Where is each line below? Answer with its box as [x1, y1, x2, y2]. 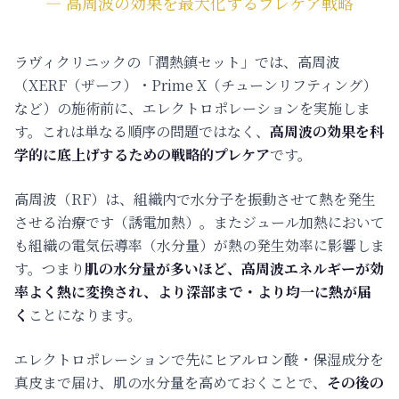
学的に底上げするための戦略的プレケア [14, 143, 270, 165]
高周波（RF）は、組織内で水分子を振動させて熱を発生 [14, 188, 376, 209]
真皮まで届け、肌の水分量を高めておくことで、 [14, 371, 327, 393]
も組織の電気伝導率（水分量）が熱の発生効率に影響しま [14, 234, 385, 256]
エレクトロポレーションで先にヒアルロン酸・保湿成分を [14, 348, 384, 370]
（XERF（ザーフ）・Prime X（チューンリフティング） [14, 74, 377, 95]
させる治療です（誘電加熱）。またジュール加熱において [14, 211, 385, 232]
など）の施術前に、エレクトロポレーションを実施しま [14, 97, 370, 118]
